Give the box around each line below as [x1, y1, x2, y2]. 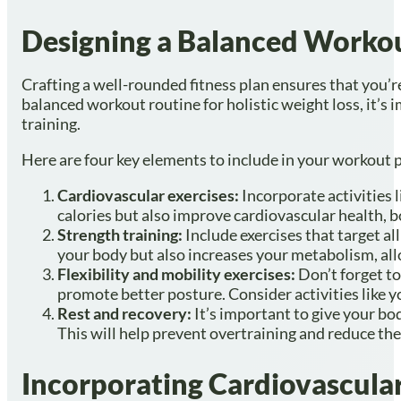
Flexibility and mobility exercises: [57, 263, 298, 284]
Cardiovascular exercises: [57, 184, 242, 205]
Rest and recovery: [57, 303, 194, 323]
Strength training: [57, 224, 183, 244]
